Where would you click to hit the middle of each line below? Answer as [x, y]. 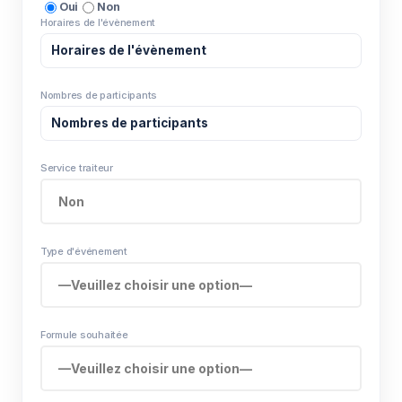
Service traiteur [77, 167]
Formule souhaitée [84, 334]
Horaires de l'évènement [98, 22]
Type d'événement [84, 251]
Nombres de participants [99, 95]
